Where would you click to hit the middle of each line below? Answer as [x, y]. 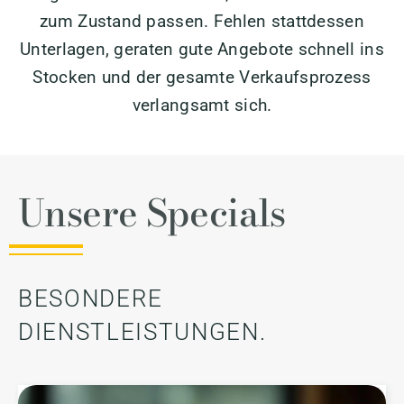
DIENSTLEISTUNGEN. [142, 331]
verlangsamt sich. [202, 105]
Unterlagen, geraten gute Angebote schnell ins [202, 49]
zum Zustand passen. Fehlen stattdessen [202, 21]
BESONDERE [91, 298]
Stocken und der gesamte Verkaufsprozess [202, 77]
